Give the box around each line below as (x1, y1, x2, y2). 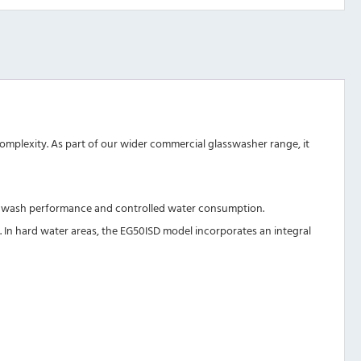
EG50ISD (120, 222, 160, 239)
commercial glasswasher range (150, 135, 298, 152)
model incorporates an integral (160, 222, 311, 239)
